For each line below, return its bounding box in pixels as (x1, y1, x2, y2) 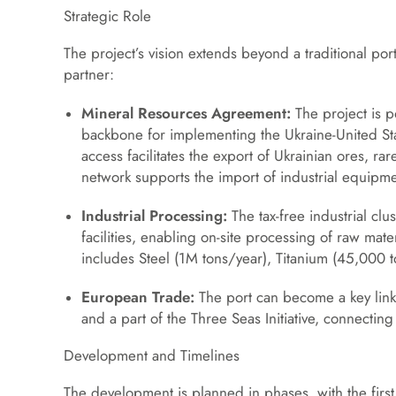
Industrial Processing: (81, 205, 227, 226)
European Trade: (81, 286, 194, 308)
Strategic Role (64, 5, 151, 27)
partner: (64, 64, 114, 85)
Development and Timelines (64, 345, 240, 366)
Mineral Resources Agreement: (81, 103, 291, 124)
